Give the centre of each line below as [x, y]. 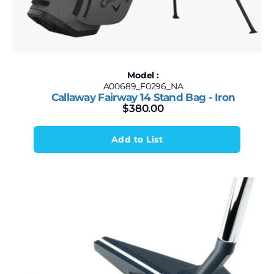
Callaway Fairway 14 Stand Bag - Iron [143, 97]
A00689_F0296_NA [143, 86]
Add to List [137, 139]
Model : [143, 75]
